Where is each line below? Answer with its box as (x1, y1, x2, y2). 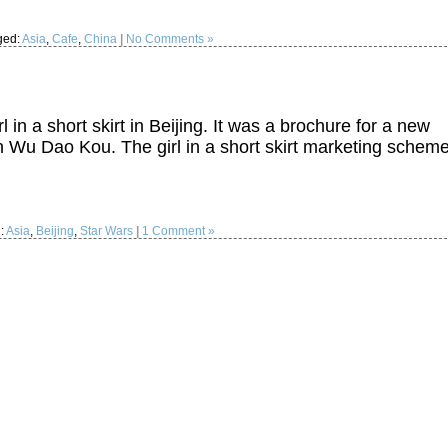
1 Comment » (142, 224, 216, 239)
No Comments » (125, 32, 214, 47)
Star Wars (80, 224, 134, 239)
